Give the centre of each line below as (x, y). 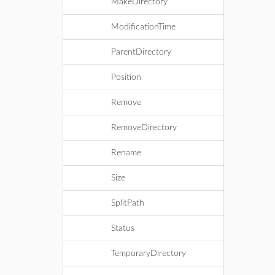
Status (123, 228)
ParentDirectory (141, 52)
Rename (126, 153)
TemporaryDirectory (149, 254)
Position (126, 77)
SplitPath (128, 203)
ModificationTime (143, 27)
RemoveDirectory (144, 128)
